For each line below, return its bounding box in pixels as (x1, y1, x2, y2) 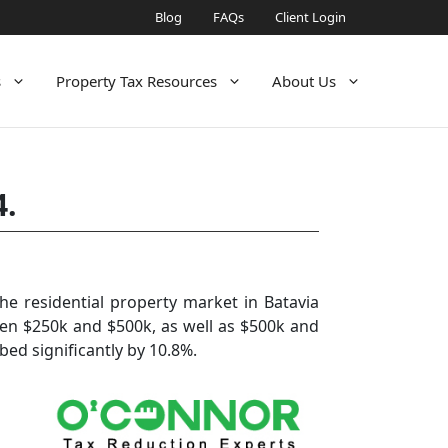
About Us (272, 71, 336, 91)
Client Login (275, 8, 346, 26)
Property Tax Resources (56, 71, 217, 91)
